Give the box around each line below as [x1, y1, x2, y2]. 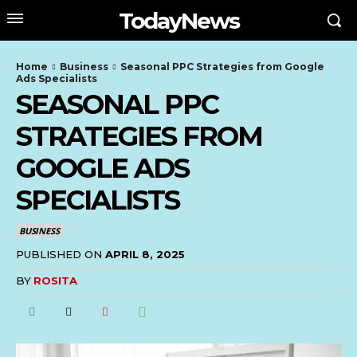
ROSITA [33, 273, 77, 287]
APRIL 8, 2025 [105, 247, 185, 261]
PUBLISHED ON [16, 247, 102, 261]
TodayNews [118, 6, 239, 34]
